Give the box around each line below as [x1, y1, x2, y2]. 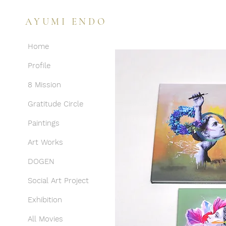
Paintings [28, 119, 60, 128]
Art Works [28, 138, 63, 147]
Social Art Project [28, 176, 89, 185]
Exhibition [28, 195, 62, 204]
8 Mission [28, 80, 61, 89]
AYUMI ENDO [25, 16, 107, 27]
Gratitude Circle [28, 99, 83, 108]
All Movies [28, 214, 63, 223]
